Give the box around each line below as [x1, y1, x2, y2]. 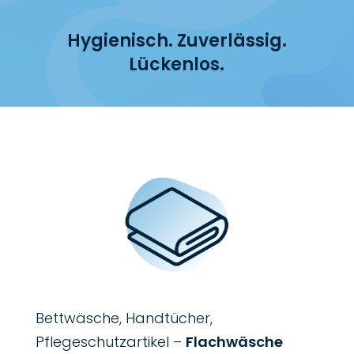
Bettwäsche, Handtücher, [35, 307, 213, 328]
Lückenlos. [129, 51, 225, 77]
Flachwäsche [185, 331, 283, 352]
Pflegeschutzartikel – [35, 331, 186, 352]
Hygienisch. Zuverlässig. [66, 28, 287, 53]
